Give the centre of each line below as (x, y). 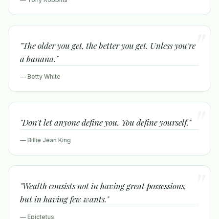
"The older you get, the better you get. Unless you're (108, 45)
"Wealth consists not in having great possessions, (103, 186)
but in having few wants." (65, 199)
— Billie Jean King (45, 140)
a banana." (39, 59)
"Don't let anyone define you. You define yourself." (106, 122)
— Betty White (40, 77)
